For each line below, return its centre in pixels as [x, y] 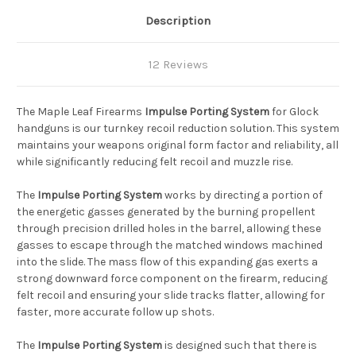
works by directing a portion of [242, 195]
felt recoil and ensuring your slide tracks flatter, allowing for [171, 296]
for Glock [294, 112]
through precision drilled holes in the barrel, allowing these [169, 229]
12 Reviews [178, 65]
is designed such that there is [240, 346]
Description [178, 21]
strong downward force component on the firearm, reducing [172, 279]
